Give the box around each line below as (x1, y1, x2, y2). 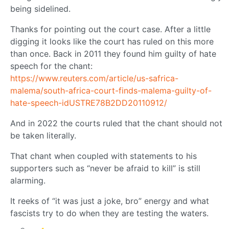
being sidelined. (10, 3, 71, 14)
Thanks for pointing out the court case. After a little (10, 24, 211, 34)
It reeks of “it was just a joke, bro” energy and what (10, 195, 209, 206)
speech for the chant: (10, 60, 93, 71)
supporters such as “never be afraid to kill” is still (10, 163, 200, 173)
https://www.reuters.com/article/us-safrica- (10, 73, 178, 83)
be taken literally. (10, 130, 76, 141)
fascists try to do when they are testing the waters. (10, 208, 209, 218)
